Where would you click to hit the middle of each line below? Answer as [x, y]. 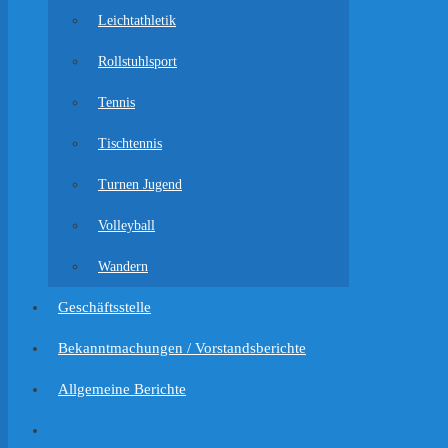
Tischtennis [130, 143]
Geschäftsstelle [104, 307]
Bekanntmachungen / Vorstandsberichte [182, 348]
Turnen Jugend [140, 184]
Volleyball [126, 225]
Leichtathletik [137, 20]
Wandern [123, 266]
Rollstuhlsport [137, 61]
